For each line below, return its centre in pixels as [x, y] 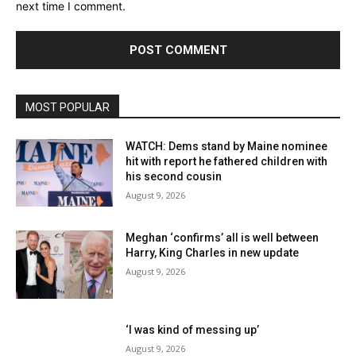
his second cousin [174, 176]
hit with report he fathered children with [227, 161]
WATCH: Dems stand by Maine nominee [227, 146]
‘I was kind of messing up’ [193, 329]
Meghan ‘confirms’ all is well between [222, 238]
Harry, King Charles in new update [213, 253]
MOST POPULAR [68, 107]
